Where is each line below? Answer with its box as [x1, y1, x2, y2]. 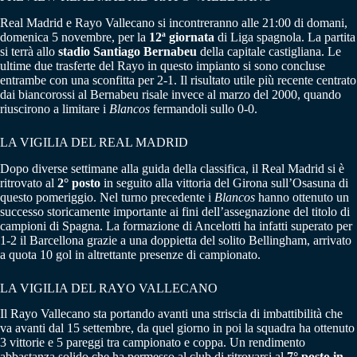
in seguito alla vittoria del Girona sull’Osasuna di [100, 175, 348, 190]
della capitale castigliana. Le [197, 44, 341, 58]
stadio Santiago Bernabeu [58, 44, 197, 58]
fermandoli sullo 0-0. [150, 101, 257, 116]
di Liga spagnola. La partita [214, 29, 355, 44]
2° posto [57, 175, 100, 190]
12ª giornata [149, 29, 214, 44]
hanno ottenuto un [255, 190, 349, 204]
